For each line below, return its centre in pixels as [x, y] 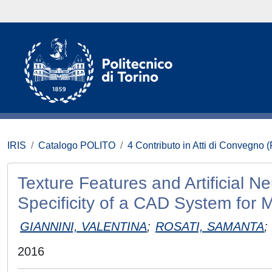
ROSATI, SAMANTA [210, 226]
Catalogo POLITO [77, 145]
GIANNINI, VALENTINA [83, 226]
